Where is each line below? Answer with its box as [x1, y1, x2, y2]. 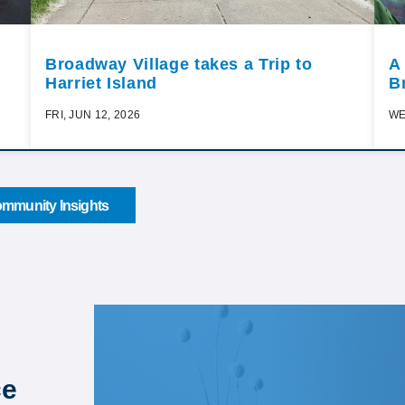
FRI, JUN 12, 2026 [45, 108, 141, 122]
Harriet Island [45, 74, 157, 93]
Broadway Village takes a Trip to [45, 55, 313, 74]
